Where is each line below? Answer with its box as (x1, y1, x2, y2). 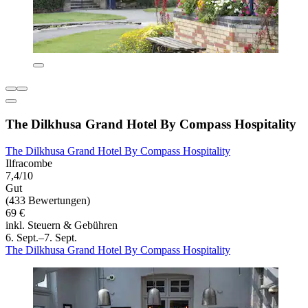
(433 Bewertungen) (5, 194, 90, 206)
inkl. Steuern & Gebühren (5, 219, 118, 231)
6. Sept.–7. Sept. (5, 231, 77, 243)
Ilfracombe (5, 157, 52, 169)
